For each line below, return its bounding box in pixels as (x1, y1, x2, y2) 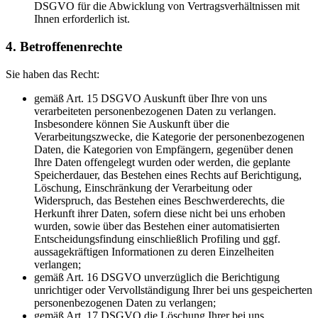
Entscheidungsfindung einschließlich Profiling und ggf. (34, 232, 280, 245)
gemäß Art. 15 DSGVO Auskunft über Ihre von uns (34, 92, 267, 104)
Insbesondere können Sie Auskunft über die (34, 117, 229, 130)
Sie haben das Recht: (6, 67, 99, 80)
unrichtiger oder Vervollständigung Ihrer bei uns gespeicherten (34, 283, 312, 296)
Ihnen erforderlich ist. (34, 13, 130, 26)
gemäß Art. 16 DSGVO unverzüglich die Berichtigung (34, 270, 280, 283)
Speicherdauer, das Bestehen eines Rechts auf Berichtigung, (34, 168, 302, 181)
